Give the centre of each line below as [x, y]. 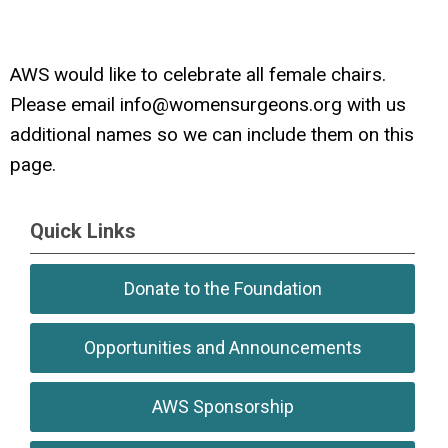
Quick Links [83, 231]
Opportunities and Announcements [222, 347]
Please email [65, 105]
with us [374, 105]
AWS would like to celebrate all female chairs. [200, 75]
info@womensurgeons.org [231, 105]
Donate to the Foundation [222, 288]
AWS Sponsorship [222, 406]
